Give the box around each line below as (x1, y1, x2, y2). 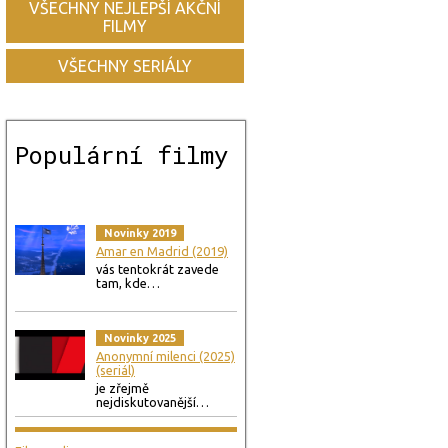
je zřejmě (96, 381, 149, 395)
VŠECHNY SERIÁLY (58, 57, 192, 75)
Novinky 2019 (104, 227, 176, 239)
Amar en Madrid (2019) (96, 244, 228, 258)
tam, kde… (96, 276, 160, 290)
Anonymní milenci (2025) (96, 349, 235, 363)
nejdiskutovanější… (96, 395, 209, 409)
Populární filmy (15, 139, 228, 171)
